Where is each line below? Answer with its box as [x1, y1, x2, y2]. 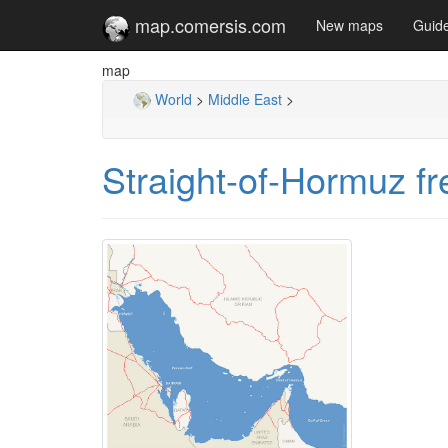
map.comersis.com [130, 12, 286, 38]
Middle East [208, 89, 282, 109]
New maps [316, 15, 383, 35]
